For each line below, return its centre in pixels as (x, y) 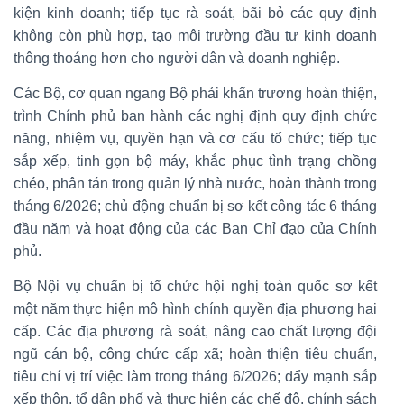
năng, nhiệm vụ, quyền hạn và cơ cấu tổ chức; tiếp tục (195, 139)
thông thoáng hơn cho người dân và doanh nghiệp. (177, 59)
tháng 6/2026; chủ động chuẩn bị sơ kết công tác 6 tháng (195, 207)
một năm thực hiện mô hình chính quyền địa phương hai (195, 309)
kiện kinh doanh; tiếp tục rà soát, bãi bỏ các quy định (195, 14)
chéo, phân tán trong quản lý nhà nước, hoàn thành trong (195, 184)
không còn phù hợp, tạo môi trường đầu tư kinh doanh (195, 36)
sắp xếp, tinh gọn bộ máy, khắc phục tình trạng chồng (195, 161)
